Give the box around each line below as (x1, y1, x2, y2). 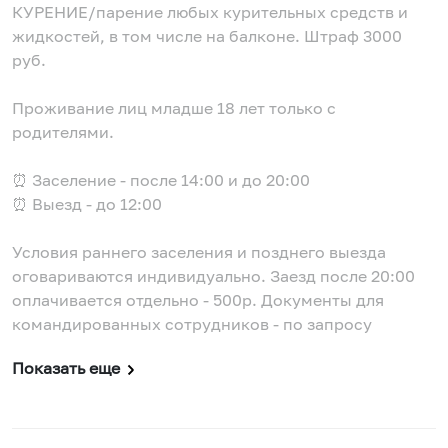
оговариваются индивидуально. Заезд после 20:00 (12, 266, 415, 287)
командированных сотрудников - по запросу (12, 314, 372, 335)
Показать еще (12, 358, 120, 379)
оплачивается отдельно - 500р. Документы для (12, 290, 261, 311)
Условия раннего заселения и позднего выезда (12, 242, 386, 263)
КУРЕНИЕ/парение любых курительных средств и (12, 2, 408, 23)
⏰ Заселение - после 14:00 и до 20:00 (12, 170, 310, 191)
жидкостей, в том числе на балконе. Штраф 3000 (12, 26, 402, 47)
